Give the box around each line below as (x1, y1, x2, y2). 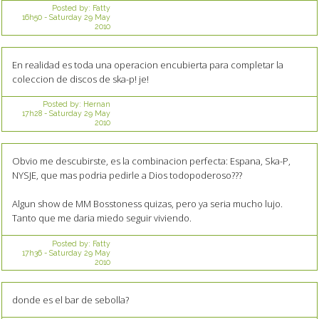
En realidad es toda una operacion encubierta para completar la (11, 58, 283, 71)
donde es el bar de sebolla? (11, 293, 129, 306)
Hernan (83, 100, 110, 109)
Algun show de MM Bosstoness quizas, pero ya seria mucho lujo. (11, 197, 283, 210)
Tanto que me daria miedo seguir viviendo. (11, 211, 192, 224)
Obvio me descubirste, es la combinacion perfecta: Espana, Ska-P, (11, 154, 291, 167)
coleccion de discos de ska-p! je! (11, 72, 149, 85)
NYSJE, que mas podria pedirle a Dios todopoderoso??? (11, 168, 242, 182)
